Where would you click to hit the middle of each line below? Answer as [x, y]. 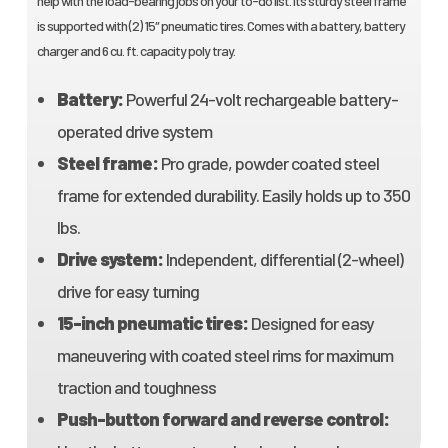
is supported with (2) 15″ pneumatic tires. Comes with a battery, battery [220, 26]
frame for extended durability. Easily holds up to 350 [233, 195]
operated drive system [134, 131]
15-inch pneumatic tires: [152, 323]
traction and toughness [136, 387]
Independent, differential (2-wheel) [282, 259]
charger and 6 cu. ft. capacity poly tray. [135, 51]
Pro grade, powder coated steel [268, 163]
